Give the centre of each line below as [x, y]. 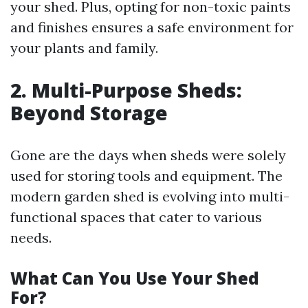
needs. [31, 238]
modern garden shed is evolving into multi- [150, 196]
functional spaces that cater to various [136, 217]
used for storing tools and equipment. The [146, 176]
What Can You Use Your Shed [135, 278]
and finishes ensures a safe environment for [152, 27]
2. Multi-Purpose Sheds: [126, 90]
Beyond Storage [89, 113]
